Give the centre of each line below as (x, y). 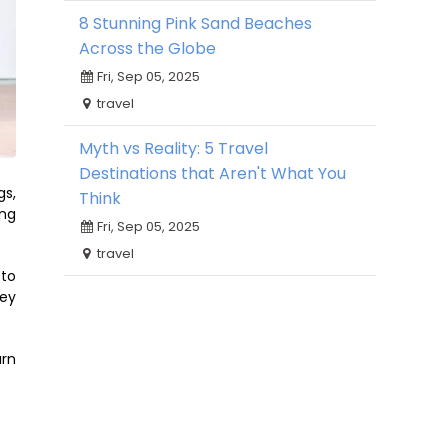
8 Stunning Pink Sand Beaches (195, 23)
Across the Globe (147, 48)
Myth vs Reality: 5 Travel (173, 148)
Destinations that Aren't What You (212, 173)
